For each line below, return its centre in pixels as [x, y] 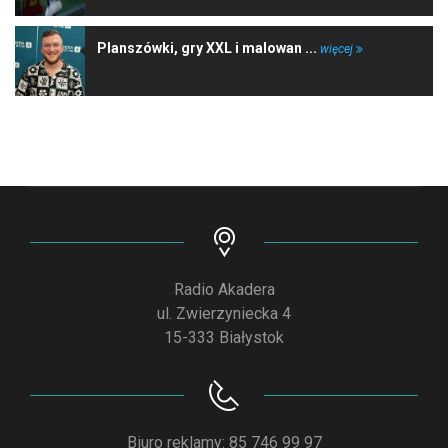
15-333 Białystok [224, 337]
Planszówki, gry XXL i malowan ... [208, 47]
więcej [338, 48]
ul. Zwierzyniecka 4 [224, 313]
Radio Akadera [224, 289]
